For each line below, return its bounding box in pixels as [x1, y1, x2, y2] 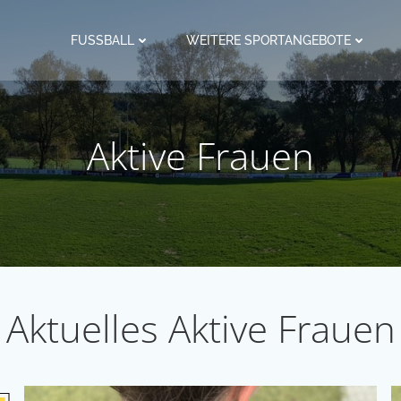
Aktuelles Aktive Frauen [5, 303, 396, 354]
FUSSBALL [71, 32, 134, 47]
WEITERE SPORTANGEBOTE [186, 32, 351, 47]
